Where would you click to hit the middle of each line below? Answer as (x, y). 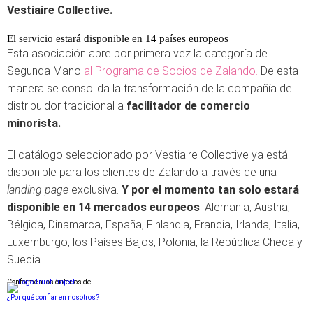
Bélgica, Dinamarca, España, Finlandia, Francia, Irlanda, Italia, (153, 225)
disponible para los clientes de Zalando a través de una (142, 172)
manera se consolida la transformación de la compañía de (150, 88)
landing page (38, 190)
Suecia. (25, 260)
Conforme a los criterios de (49, 282)
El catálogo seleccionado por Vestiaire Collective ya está (147, 155)
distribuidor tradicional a (65, 106)
